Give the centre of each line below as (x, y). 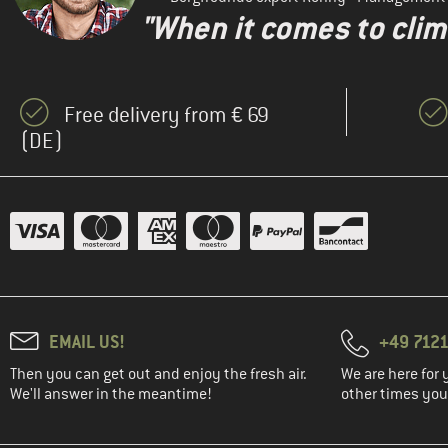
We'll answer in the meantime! (111, 394)
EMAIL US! (87, 342)
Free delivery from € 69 (166, 115)
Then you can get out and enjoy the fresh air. (158, 374)
